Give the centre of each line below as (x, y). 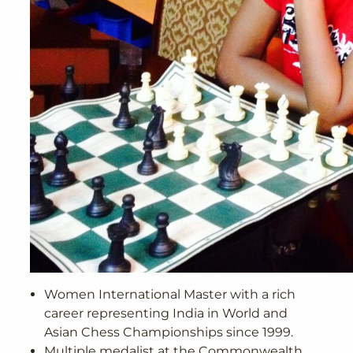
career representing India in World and (166, 313)
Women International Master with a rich (170, 294)
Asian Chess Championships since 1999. (169, 332)
